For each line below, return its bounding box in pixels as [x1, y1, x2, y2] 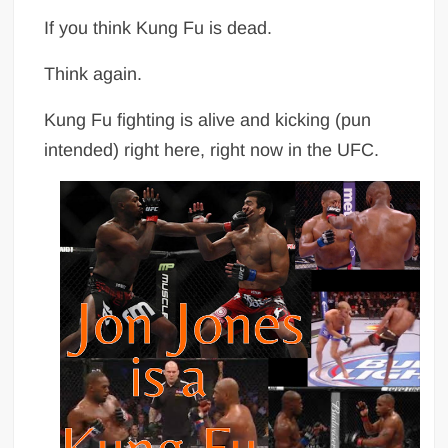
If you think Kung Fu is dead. [44, 18, 278, 39]
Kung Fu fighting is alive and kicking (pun [44, 110, 372, 131]
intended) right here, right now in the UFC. [44, 140, 380, 161]
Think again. [44, 64, 143, 85]
